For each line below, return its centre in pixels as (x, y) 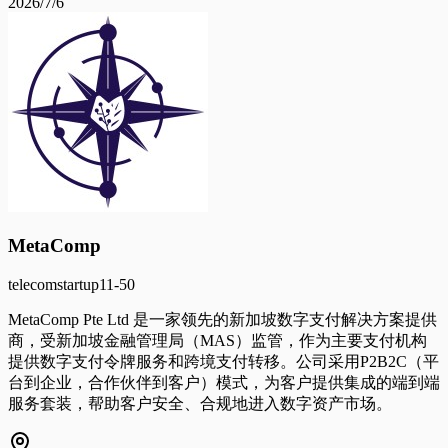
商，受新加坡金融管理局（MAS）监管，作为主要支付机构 (217, 340)
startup (78, 284)
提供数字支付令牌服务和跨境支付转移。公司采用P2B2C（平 (223, 361)
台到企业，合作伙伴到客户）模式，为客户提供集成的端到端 (224, 382)
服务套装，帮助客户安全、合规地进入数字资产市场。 (200, 403)
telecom (32, 284)
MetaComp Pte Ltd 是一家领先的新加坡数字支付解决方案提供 (222, 319)
